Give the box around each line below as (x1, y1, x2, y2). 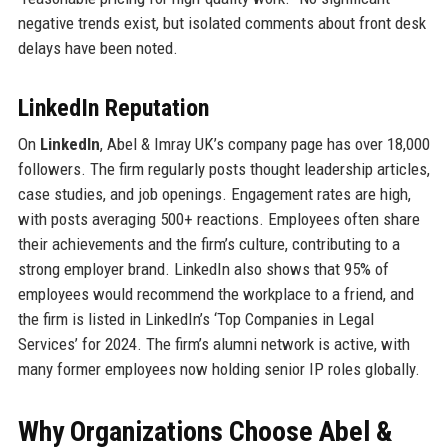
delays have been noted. (17, 37, 178, 58)
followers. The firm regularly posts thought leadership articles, (17, 158, 430, 179)
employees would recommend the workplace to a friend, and (17, 283, 414, 304)
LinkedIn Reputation (17, 93, 209, 122)
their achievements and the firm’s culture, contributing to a (17, 233, 400, 254)
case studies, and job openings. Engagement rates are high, (17, 183, 411, 204)
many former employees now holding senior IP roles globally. (17, 358, 420, 379)
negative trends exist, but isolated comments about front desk (17, 12, 426, 33)
